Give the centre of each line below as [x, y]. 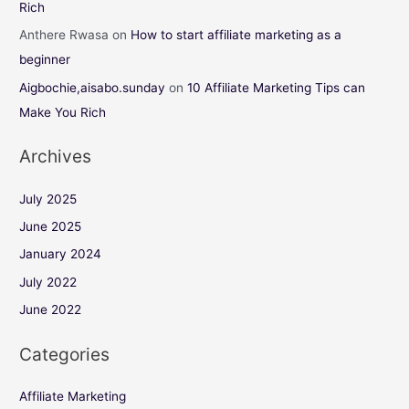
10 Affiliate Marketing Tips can [277, 87]
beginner [45, 60]
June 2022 [51, 310]
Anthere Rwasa [64, 35]
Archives [56, 157]
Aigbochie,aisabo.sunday [93, 87]
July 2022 [48, 282]
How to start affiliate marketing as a [236, 35]
